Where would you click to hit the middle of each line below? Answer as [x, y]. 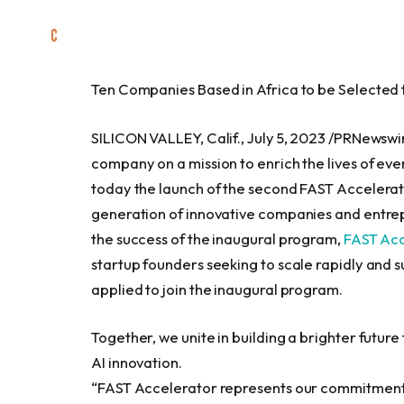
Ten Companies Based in [174, 89]
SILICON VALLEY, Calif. [166, 137]
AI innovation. [137, 363]
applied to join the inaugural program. [217, 289]
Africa [277, 89]
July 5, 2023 [287, 137]
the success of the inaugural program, [217, 238]
